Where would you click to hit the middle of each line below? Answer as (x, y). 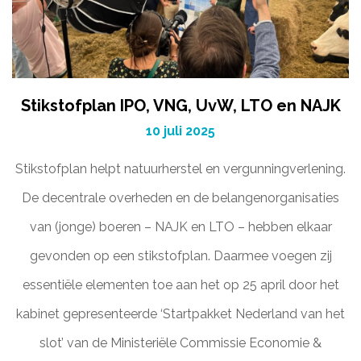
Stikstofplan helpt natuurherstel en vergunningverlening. (180, 169)
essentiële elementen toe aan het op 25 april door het (180, 285)
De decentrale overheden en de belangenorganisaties (180, 198)
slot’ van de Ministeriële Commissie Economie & (180, 343)
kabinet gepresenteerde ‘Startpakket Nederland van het (180, 314)
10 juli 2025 (180, 131)
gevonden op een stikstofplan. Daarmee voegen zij (180, 256)
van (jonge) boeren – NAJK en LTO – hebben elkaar (180, 227)
